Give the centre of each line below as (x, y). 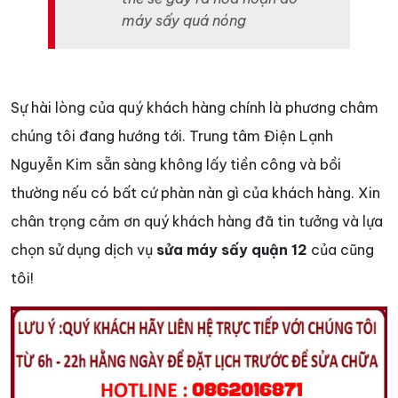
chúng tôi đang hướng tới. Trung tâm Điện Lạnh (172, 136)
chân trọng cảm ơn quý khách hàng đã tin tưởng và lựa (197, 222)
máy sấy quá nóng (184, 21)
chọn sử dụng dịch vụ (84, 250)
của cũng (341, 250)
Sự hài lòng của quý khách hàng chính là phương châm (195, 108)
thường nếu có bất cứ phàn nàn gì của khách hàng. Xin (195, 193)
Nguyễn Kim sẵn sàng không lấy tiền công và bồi (176, 165)
